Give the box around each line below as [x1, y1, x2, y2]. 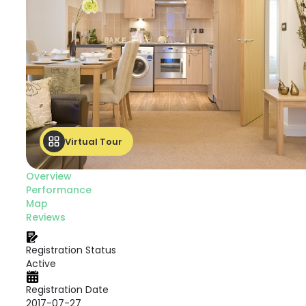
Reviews [26, 210, 66, 224]
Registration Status [26, 243, 116, 257]
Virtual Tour [65, 135, 122, 148]
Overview [26, 169, 72, 183]
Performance [26, 183, 92, 197]
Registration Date [26, 283, 109, 296]
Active [26, 257, 56, 270]
